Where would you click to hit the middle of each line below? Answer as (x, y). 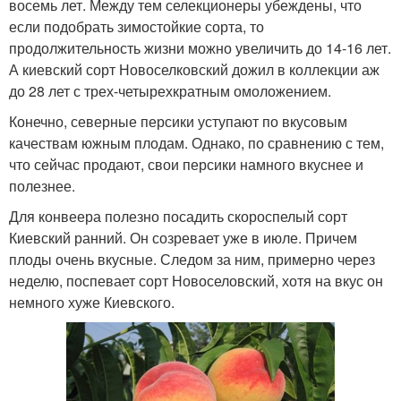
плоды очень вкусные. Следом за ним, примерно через (192, 259)
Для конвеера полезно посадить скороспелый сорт (178, 216)
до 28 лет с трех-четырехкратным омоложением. (170, 90)
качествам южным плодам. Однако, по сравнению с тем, (196, 142)
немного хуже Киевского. (92, 302)
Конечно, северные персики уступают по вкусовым (178, 121)
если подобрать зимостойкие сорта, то (137, 26)
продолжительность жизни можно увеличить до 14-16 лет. (200, 47)
